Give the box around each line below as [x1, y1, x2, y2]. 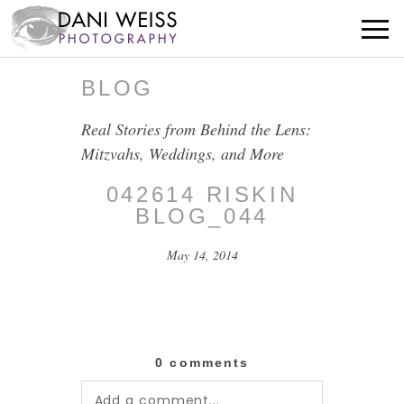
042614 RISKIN [106, 182, 298, 207]
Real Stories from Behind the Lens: [80, 118, 311, 141]
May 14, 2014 [166, 246, 238, 264]
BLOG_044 [135, 204, 269, 229]
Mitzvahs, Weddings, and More [80, 142, 284, 165]
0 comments [154, 355, 250, 371]
